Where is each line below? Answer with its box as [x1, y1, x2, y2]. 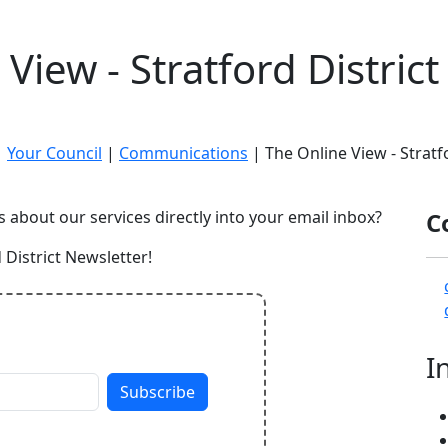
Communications [119, 142, 248, 164]
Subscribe [120, 381, 195, 403]
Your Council [7, 142, 102, 164]
